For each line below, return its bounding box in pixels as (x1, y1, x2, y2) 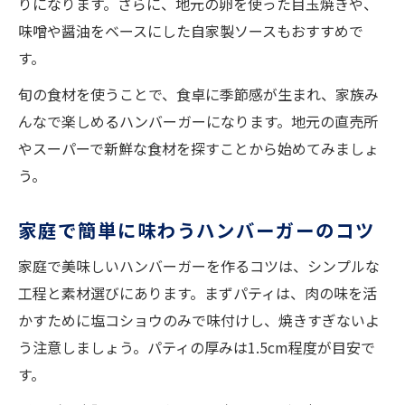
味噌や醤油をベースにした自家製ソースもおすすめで (18, 20, 363, 42)
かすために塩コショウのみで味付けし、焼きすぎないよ (18, 309, 380, 332)
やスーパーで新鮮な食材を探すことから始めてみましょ (18, 137, 379, 160)
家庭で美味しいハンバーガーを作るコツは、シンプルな (18, 255, 380, 278)
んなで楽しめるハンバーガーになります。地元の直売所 (18, 110, 378, 133)
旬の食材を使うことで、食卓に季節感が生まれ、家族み (18, 83, 379, 106)
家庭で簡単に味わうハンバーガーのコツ (18, 216, 375, 244)
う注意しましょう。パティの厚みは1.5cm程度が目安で (18, 336, 375, 359)
